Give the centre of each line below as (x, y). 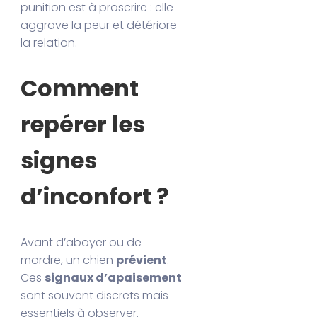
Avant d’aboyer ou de (81, 242)
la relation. (49, 42)
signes (59, 161)
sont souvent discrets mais (95, 295)
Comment (80, 88)
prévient (142, 260)
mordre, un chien (69, 260)
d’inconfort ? (95, 197)
